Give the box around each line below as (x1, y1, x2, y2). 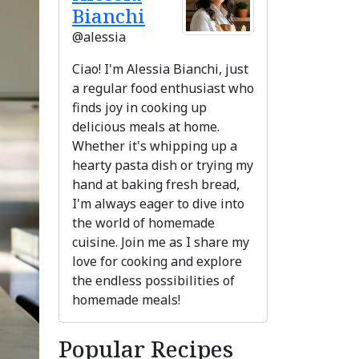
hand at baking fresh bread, (72, 175, 240, 194)
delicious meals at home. (72, 118, 220, 136)
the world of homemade (72, 214, 215, 232)
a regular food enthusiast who (72, 79, 254, 98)
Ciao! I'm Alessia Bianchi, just (72, 60, 248, 79)
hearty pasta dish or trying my (72, 156, 253, 175)
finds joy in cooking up (72, 99, 207, 117)
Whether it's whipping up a (72, 137, 237, 155)
